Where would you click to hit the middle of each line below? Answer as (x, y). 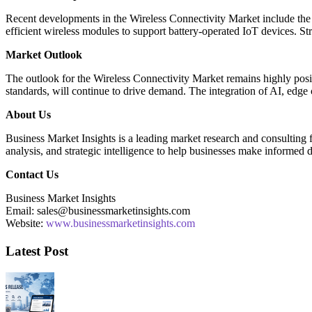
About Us (28, 115)
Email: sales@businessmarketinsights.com (98, 211)
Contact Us (32, 175)
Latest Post (37, 251)
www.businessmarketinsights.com (120, 224)
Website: (26, 224)
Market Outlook (44, 55)
